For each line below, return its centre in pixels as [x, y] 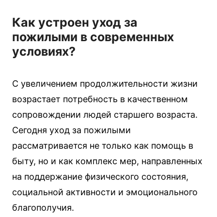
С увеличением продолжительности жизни [105, 83]
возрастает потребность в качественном [100, 99]
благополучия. [43, 207]
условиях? [44, 51]
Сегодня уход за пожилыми [71, 130]
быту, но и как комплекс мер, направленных [107, 161]
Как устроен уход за [75, 22]
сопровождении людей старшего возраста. [105, 114]
